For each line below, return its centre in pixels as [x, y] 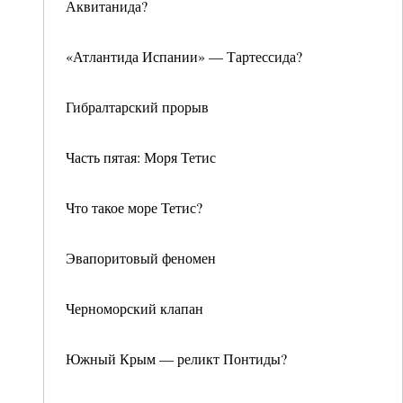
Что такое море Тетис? [134, 207]
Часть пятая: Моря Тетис [141, 157]
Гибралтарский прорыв [137, 107]
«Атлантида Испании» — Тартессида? [184, 56]
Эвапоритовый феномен [141, 258]
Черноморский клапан [134, 308]
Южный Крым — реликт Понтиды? [176, 358]
